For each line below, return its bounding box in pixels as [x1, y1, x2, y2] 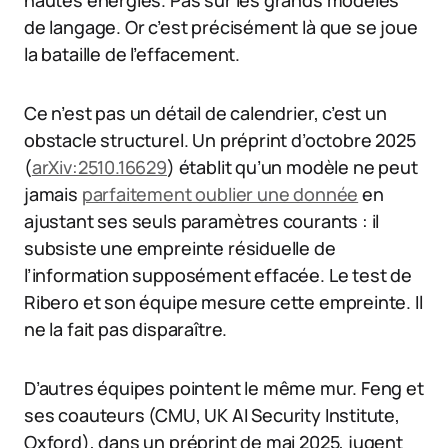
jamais [24, 181, 82, 206]
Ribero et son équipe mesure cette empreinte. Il [24, 289, 423, 314]
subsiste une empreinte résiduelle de [24, 235, 336, 260]
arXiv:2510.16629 [31, 154, 167, 179]
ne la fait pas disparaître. [24, 316, 228, 341]
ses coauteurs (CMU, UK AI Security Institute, [24, 402, 400, 427]
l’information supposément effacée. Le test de [24, 262, 412, 287]
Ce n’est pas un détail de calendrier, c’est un [24, 100, 387, 125]
